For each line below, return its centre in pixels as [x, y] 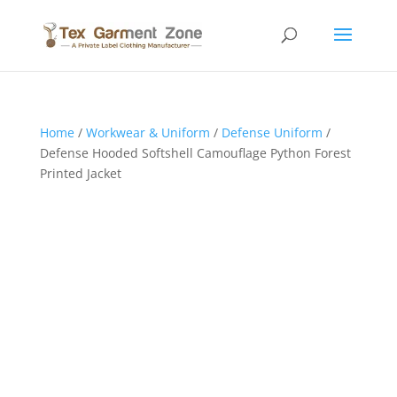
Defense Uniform [272, 132]
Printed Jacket [80, 173]
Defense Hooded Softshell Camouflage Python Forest [195, 153]
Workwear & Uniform [148, 132]
